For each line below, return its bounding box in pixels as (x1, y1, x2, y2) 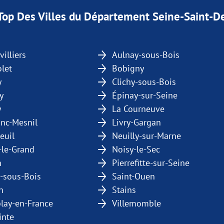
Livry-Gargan (112, 116, 161, 128)
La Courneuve (112, 103, 164, 114)
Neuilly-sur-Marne (112, 130, 181, 141)
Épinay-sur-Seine (112, 89, 177, 101)
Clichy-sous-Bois (112, 76, 176, 87)
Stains (112, 184, 136, 195)
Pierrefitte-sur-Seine (112, 157, 189, 168)
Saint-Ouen (112, 170, 155, 182)
